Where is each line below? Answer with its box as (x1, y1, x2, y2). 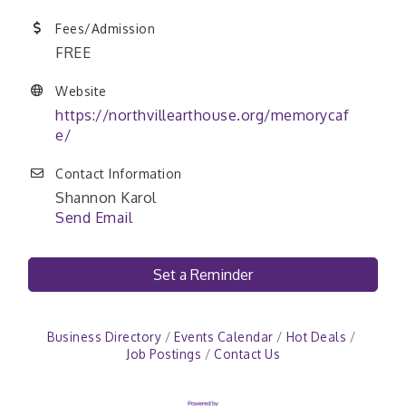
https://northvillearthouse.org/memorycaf (55, 106, 349, 125)
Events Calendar (174, 329, 274, 345)
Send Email (55, 208, 132, 227)
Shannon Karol (55, 188, 157, 208)
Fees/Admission (55, 21, 155, 37)
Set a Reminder (153, 266, 253, 285)
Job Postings (126, 346, 201, 362)
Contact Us (214, 346, 280, 362)
